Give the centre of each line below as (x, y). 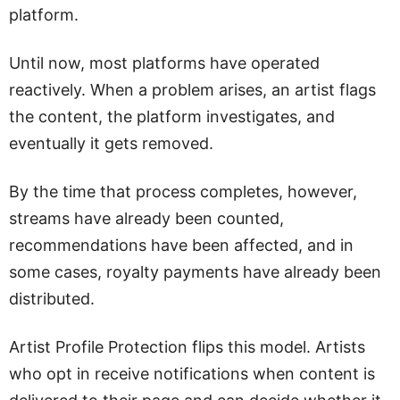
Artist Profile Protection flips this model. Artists (187, 347)
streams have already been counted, (146, 218)
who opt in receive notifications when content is (192, 374)
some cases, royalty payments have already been (195, 272)
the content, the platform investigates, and (172, 117)
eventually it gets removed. (111, 143)
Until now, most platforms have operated (164, 63)
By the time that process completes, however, (183, 192)
